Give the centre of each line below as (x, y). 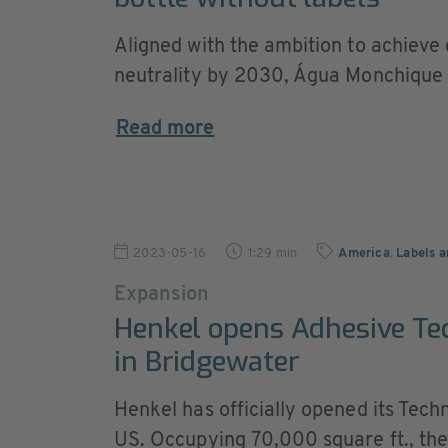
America (364, 253)
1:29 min (272, 253)
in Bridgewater (207, 361)
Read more (165, 129)
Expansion (162, 295)
